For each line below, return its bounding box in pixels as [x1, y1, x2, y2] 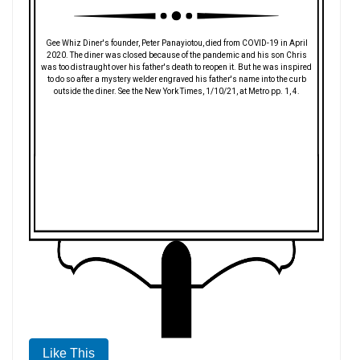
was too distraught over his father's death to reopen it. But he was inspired [41, 62, 312, 72]
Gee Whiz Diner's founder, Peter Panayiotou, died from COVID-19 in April [45, 38, 308, 47]
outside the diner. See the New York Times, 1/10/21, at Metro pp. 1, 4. [53, 86, 300, 96]
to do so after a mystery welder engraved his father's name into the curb [47, 74, 306, 84]
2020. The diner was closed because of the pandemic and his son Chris [46, 50, 307, 59]
